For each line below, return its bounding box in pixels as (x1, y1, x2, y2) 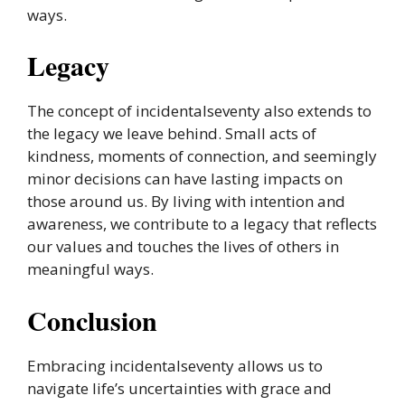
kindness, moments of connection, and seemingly (27, 146, 377, 166)
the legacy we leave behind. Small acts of (27, 123, 316, 144)
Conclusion (27, 299, 157, 340)
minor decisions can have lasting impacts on (27, 168, 343, 189)
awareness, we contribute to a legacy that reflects (27, 213, 377, 234)
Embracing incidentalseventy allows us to (27, 354, 323, 376)
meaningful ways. (27, 259, 154, 279)
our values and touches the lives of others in (27, 236, 339, 257)
